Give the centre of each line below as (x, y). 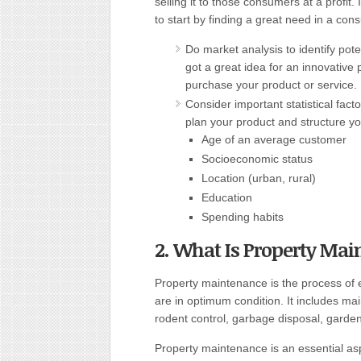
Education (227, 197)
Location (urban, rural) (259, 178)
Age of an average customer (274, 139)
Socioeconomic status (257, 159)
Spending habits (243, 217)
